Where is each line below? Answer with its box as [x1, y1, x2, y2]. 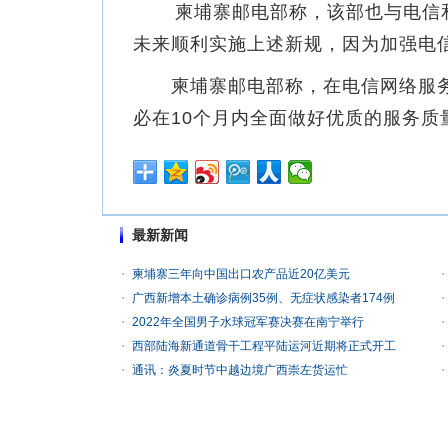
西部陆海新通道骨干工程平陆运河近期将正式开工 [132, 339, 396, 353]
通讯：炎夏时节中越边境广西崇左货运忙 [132, 363, 348, 377]
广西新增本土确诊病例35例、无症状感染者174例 [132, 291, 395, 305]
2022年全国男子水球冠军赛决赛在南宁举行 [132, 315, 364, 329]
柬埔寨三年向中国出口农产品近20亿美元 [132, 267, 350, 281]
